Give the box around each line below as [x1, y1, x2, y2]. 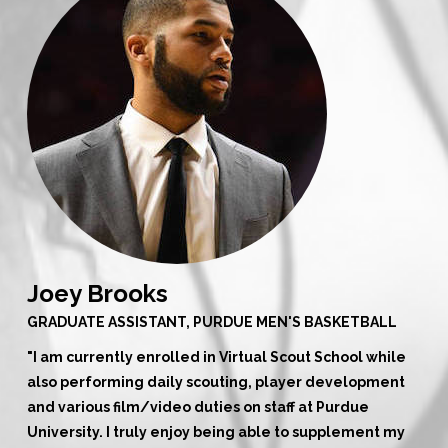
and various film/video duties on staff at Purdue [26, 398, 369, 415]
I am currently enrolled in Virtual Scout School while [32, 348, 406, 365]
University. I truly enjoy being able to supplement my [26, 423, 405, 440]
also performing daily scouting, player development [26, 373, 405, 390]
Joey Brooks [26, 278, 169, 308]
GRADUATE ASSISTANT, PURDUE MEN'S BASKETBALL [26, 313, 398, 330]
